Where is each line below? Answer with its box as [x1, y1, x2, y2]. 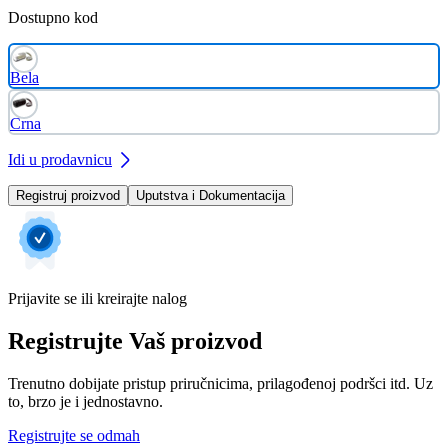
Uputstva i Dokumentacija [136, 187, 285, 203]
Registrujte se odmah [8, 426, 140, 444]
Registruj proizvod [16, 187, 120, 203]
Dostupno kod [8, 8, 98, 26]
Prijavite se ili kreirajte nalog [8, 289, 187, 307]
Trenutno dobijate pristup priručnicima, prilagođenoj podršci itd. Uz [8, 374, 433, 392]
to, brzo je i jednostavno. [8, 392, 163, 410]
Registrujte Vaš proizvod [8, 327, 262, 354]
